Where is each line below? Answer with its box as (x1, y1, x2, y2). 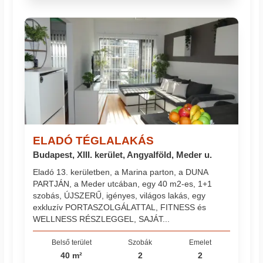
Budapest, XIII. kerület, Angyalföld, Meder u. (33, 149, 213, 160)
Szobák (128, 238, 153, 246)
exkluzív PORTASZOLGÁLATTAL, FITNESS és (33, 203, 207, 213)
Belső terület (51, 238, 92, 246)
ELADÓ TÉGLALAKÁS (33, 133, 154, 147)
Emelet (189, 238, 212, 246)
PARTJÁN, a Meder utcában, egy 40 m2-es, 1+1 (33, 179, 213, 189)
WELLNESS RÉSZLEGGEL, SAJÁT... (33, 214, 170, 224)
